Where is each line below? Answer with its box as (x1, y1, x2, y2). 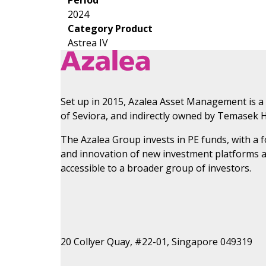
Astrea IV (68, 36, 108, 49)
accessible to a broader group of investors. (61, 161, 251, 175)
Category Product (68, 21, 153, 35)
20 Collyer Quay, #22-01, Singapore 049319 (61, 235, 252, 248)
